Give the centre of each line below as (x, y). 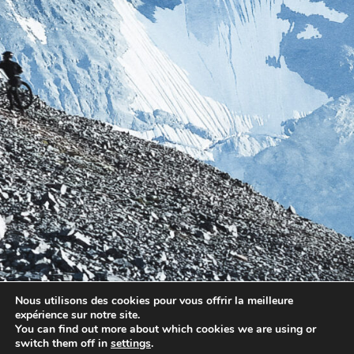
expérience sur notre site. (77, 315)
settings (131, 343)
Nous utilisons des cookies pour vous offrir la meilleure (154, 301)
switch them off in (63, 343)
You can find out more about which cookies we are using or (166, 329)
